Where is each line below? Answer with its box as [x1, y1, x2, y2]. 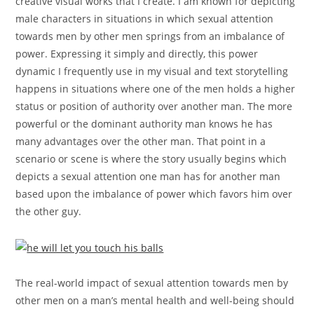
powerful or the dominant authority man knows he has [15, 117, 273, 131]
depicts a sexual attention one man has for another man [15, 170, 281, 184]
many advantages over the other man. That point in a [15, 135, 266, 149]
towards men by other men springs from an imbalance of [15, 29, 285, 43]
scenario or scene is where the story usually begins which [15, 152, 287, 166]
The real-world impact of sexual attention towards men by [15, 275, 289, 289]
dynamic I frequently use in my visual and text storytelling [15, 64, 289, 78]
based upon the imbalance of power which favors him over [15, 187, 293, 201]
